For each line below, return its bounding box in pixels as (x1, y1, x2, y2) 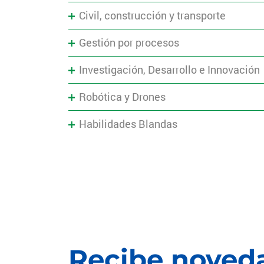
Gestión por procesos (79, 35, 180, 50)
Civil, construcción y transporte (79, 8, 226, 23)
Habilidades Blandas (79, 117, 178, 131)
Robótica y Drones (79, 90, 166, 104)
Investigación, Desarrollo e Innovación (79, 62, 260, 77)
